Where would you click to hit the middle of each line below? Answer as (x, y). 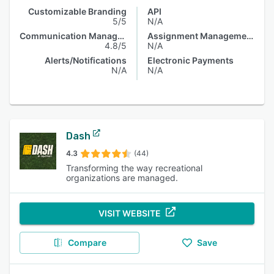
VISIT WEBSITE (130, 213)
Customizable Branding (77, 11)
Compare (87, 243)
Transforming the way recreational (134, 168)
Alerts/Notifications (86, 60)
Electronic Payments (191, 60)
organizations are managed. (122, 178)
